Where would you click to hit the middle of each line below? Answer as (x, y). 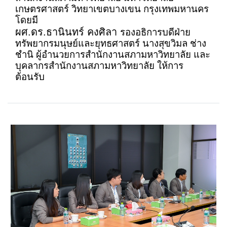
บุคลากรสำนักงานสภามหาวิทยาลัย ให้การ (99, 66)
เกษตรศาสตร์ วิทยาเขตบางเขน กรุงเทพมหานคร (112, 9)
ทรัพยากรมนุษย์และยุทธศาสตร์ (78, 44)
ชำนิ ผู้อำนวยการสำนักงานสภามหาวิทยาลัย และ (113, 55)
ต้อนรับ (30, 77)
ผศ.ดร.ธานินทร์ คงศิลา (68, 32)
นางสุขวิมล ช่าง (174, 44)
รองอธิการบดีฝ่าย (155, 32)
